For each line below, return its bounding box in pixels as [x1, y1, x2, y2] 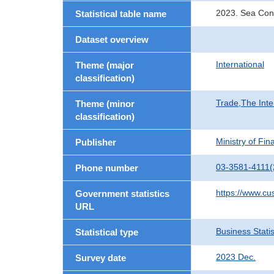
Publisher [75, 137, 116, 147]
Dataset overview [75, 34, 149, 45]
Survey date [75, 253, 126, 263]
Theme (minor [75, 98, 135, 109]
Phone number [75, 163, 138, 173]
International [216, 59, 264, 69]
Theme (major [75, 60, 134, 70]
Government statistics [75, 188, 169, 199]
